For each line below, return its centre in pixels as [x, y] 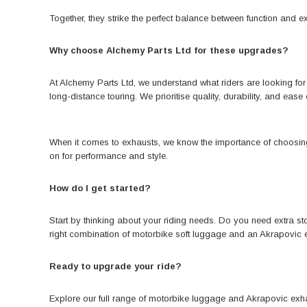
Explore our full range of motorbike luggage [137, 299]
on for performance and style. [109, 156]
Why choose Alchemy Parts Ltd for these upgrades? [169, 51]
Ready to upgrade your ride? [115, 267]
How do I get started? [100, 188]
